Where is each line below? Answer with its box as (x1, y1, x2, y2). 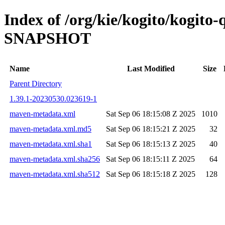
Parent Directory (10, 79, 62, 88)
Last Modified (127, 64, 175, 73)
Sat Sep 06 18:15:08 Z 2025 (106, 109, 195, 118)
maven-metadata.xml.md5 (10, 124, 91, 133)
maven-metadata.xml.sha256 (10, 154, 100, 163)
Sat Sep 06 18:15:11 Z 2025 (106, 154, 195, 163)
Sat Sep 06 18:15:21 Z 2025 (106, 124, 195, 133)
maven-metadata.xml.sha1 (10, 139, 92, 148)
